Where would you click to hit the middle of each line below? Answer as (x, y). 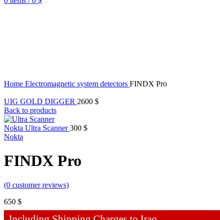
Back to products (30, 110)
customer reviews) (40, 185)
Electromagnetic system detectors (77, 84)
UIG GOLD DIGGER (41, 101)
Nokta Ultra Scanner (37, 128)
